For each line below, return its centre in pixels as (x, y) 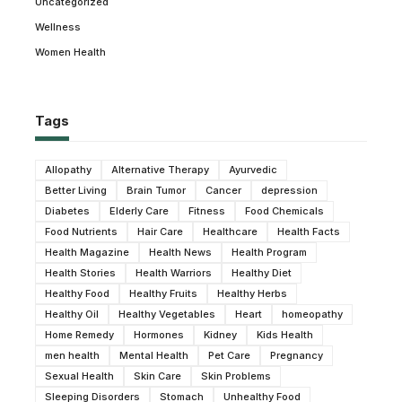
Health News (180, 252)
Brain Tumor (156, 190)
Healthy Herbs (252, 293)
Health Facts (309, 231)
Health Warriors (174, 272)
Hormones (159, 334)
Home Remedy (79, 334)
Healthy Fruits (163, 293)
